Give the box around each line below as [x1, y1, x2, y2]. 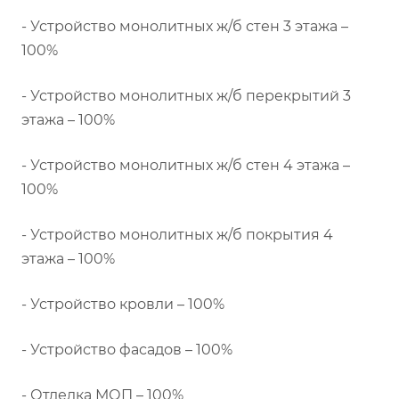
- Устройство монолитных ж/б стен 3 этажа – [21, 18, 348, 35]
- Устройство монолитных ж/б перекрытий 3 [21, 87, 351, 104]
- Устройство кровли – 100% [21, 296, 224, 313]
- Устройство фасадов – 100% [21, 341, 232, 358]
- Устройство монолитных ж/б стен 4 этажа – [21, 157, 350, 174]
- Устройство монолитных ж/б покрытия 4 [21, 226, 333, 243]
